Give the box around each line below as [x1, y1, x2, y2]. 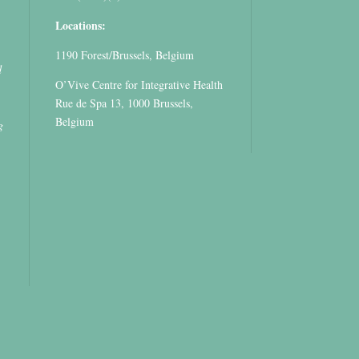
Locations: [54, 17, 106, 34]
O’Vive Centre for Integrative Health [54, 77, 223, 93]
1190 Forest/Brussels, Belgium [54, 47, 194, 63]
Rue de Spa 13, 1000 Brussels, [54, 95, 193, 111]
